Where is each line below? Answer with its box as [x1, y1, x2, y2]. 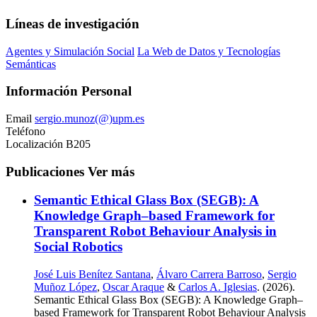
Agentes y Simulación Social [6, 45, 134, 57]
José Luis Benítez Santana [34, 268, 151, 281]
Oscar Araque [103, 281, 164, 294]
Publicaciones [6, 163, 88, 179]
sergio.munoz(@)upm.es [35, 112, 144, 125]
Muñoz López [34, 281, 97, 294]
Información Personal [6, 83, 132, 99]
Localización [6, 137, 63, 150]
